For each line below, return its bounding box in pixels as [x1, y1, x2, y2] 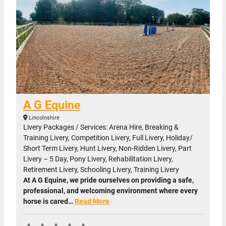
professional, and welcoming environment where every [23, 187, 198, 195]
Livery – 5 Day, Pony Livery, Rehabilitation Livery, [23, 155, 173, 163]
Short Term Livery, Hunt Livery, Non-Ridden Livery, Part [23, 144, 192, 153]
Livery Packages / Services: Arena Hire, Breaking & [23, 123, 179, 132]
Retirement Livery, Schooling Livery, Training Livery [23, 165, 179, 174]
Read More [75, 197, 109, 206]
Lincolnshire [27, 115, 60, 122]
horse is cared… [23, 197, 75, 206]
